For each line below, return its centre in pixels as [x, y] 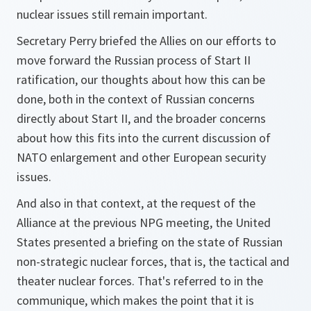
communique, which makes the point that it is [135, 300]
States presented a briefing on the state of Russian [150, 242]
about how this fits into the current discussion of [144, 138]
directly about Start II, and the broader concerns [141, 118]
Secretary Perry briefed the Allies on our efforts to [146, 41]
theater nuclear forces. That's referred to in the [140, 281]
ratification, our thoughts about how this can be [141, 79]
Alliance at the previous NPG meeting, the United [144, 222]
